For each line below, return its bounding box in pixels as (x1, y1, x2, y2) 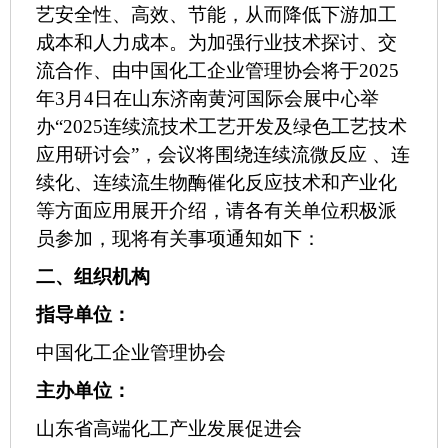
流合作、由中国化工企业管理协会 (36, 60, 321, 81)
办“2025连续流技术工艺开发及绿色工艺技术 (36, 116, 407, 137)
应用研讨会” (36, 144, 139, 165)
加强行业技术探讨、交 (207, 32, 397, 53)
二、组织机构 (36, 266, 150, 287)
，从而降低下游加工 (226, 4, 397, 25)
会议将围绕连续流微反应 (158, 144, 367, 165)
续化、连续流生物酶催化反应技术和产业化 (36, 172, 397, 193)
